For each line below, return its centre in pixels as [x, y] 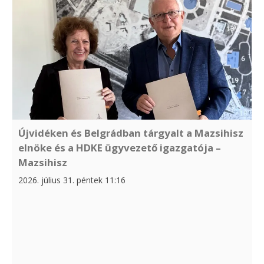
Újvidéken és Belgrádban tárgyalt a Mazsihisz [131, 133]
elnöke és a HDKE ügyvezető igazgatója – [120, 148]
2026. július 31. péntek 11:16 [72, 180]
